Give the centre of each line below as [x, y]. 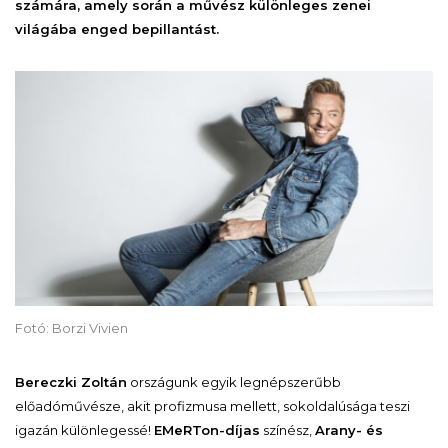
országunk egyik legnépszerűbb [234, 381]
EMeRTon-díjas [207, 429]
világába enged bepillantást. [117, 28]
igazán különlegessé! [84, 429]
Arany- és [349, 429]
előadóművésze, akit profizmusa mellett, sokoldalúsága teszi [212, 405]
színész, [287, 429]
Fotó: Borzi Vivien [71, 327]
